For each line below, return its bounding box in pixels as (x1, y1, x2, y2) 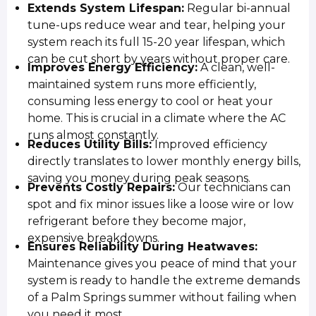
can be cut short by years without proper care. (28, 51, 291, 66)
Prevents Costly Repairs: (28, 180, 176, 194)
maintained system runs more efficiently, (28, 78, 257, 92)
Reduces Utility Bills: (28, 138, 152, 152)
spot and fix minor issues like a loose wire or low (28, 197, 294, 211)
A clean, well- (197, 61, 276, 75)
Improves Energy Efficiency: (28, 61, 198, 75)
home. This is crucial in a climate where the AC (28, 111, 286, 126)
